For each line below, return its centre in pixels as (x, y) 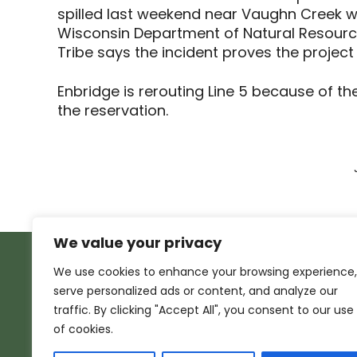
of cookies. (83, 329)
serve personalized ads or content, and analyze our (196, 291)
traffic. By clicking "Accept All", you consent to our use (204, 310)
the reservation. (113, 110)
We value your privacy (137, 243)
